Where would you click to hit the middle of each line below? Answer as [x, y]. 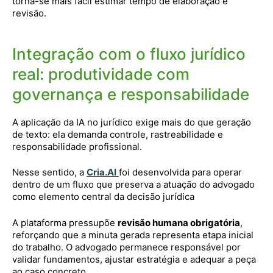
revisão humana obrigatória [179, 222]
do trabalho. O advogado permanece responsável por [126, 247]
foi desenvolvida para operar [180, 172]
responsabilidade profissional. [77, 146]
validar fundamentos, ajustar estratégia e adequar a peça [134, 259]
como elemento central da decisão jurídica [103, 197]
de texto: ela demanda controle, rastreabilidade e [118, 134]
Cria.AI [101, 172]
